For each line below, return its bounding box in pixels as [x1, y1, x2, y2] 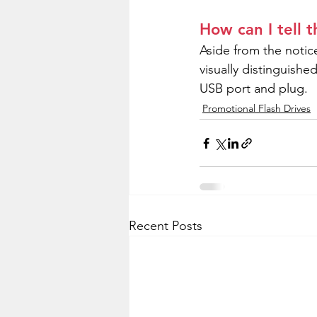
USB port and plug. [200, 81, 308, 96]
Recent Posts [129, 218, 202, 234]
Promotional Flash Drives [202, 102, 311, 115]
